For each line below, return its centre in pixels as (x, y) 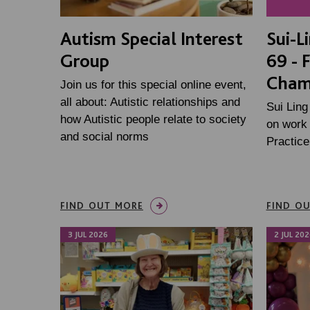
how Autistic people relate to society (153, 119)
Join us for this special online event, (153, 84)
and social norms (104, 136)
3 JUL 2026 (88, 234)
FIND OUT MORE (102, 205)
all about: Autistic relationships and (150, 102)
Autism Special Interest (152, 38)
